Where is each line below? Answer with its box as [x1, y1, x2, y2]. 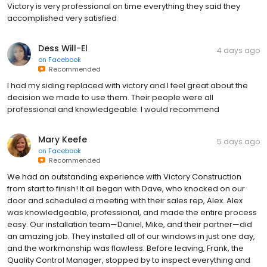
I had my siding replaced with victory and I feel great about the [7, 79, 248, 91]
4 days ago [217, 45, 260, 55]
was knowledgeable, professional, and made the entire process [7, 206, 257, 218]
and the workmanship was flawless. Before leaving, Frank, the [7, 242, 244, 254]
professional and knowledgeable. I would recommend [7, 103, 219, 115]
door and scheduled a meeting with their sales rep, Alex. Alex [7, 194, 243, 206]
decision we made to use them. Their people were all [7, 91, 213, 103]
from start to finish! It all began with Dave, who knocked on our [7, 182, 245, 194]
